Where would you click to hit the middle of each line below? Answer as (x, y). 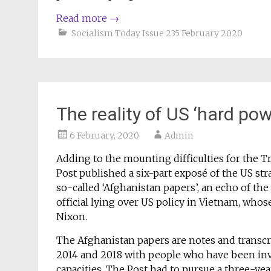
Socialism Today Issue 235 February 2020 (157, 33)
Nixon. (72, 217)
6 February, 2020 (104, 135)
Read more (83, 18)
